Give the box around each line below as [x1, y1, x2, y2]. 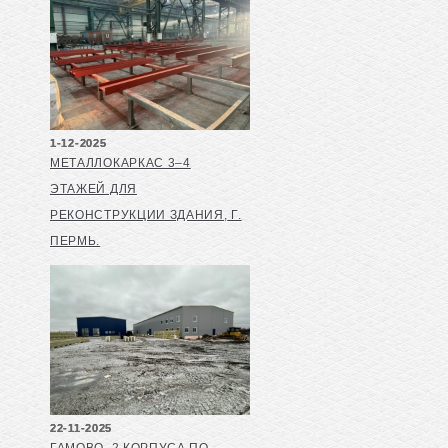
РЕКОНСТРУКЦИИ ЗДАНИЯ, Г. [50, 208, 242, 223]
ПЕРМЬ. [50, 234, 101, 249]
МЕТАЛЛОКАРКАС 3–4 [50, 156, 191, 171]
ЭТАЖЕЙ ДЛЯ [50, 182, 137, 197]
